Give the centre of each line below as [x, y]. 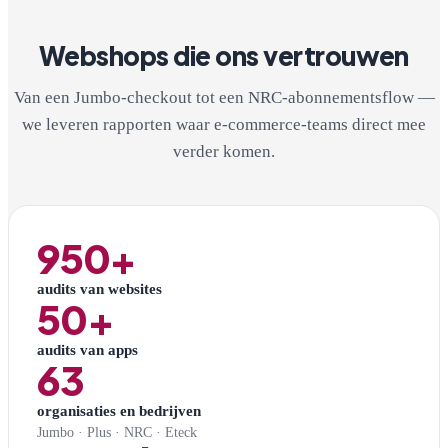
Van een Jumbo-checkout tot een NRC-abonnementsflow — [224, 98]
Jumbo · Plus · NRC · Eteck [117, 433]
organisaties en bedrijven [119, 411]
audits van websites [99, 289]
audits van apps [87, 350]
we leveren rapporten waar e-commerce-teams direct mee [224, 125]
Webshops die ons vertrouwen [224, 56]
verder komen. [224, 152]
